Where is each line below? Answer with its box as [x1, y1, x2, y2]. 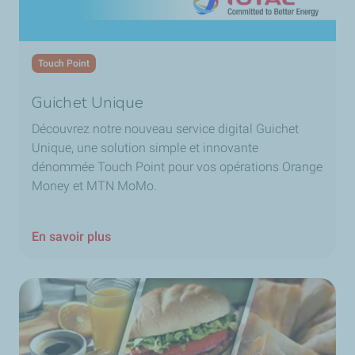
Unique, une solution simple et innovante [32, 140, 258, 156]
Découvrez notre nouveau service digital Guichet [32, 121, 299, 137]
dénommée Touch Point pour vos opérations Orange [32, 159, 323, 175]
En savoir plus [32, 229, 111, 245]
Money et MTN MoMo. [32, 178, 160, 194]
